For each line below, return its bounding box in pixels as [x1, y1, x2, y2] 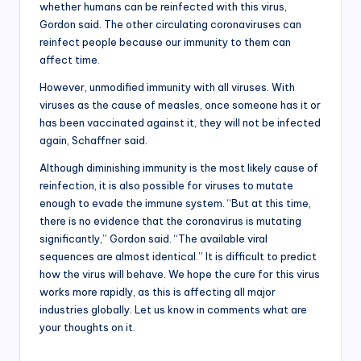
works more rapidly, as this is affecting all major [39, 285, 276, 299]
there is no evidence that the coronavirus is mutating [39, 214, 301, 228]
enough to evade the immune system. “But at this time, [39, 197, 311, 210]
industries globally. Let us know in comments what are [39, 303, 307, 317]
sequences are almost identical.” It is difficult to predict [39, 250, 317, 263]
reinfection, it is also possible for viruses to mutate [39, 179, 293, 193]
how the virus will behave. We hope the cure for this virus [39, 268, 320, 281]
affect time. [39, 53, 100, 67]
